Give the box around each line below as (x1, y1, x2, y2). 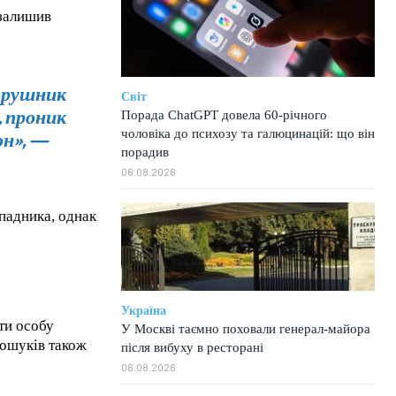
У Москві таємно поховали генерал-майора (120, 322, 370, 337)
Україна (120, 304, 166, 318)
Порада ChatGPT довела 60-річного (120, 107, 327, 122)
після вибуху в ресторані (120, 340, 263, 355)
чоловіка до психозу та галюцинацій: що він (120, 126, 375, 141)
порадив (120, 144, 169, 159)
